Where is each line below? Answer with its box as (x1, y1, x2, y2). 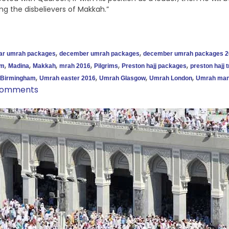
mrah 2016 (59, 62, 90, 70)
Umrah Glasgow (99, 75, 146, 82)
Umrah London (149, 75, 192, 82)
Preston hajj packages (122, 62, 187, 70)
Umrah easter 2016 (39, 75, 96, 82)
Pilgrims (94, 62, 118, 70)
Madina (8, 62, 29, 70)
